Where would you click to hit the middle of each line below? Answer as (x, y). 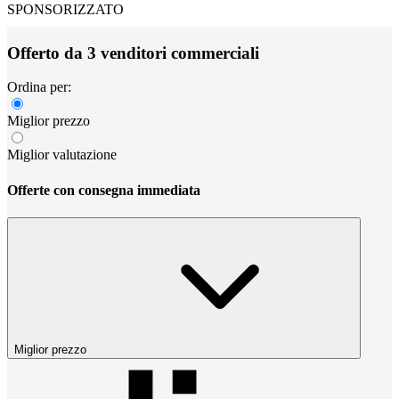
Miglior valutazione (62, 155)
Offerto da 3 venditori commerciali (133, 53)
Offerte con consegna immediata (104, 190)
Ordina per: (39, 87)
